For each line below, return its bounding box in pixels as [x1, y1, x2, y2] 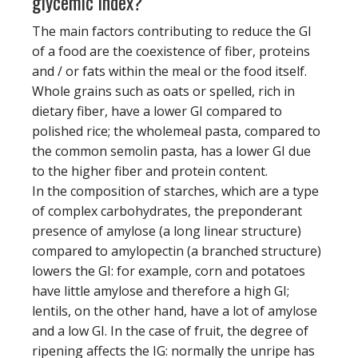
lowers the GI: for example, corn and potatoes [32, 261, 305, 280]
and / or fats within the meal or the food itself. [32, 62, 307, 80]
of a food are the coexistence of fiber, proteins [32, 42, 310, 60]
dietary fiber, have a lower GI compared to [32, 101, 282, 120]
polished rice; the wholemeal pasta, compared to [32, 121, 320, 140]
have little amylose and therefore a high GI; [32, 281, 289, 300]
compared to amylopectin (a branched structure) [32, 241, 321, 260]
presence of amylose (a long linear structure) [32, 221, 301, 240]
